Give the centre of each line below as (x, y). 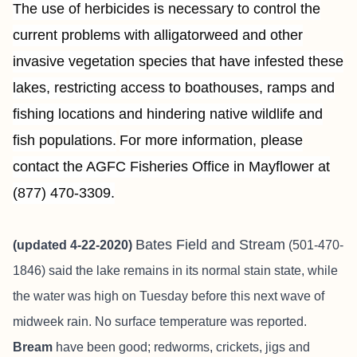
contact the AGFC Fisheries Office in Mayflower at (171, 167)
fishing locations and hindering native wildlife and (168, 114)
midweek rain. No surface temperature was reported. (160, 322)
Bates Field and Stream (210, 245)
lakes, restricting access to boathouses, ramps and (174, 88)
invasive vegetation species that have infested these (178, 61)
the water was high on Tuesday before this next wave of (169, 296)
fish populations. (65, 140)
